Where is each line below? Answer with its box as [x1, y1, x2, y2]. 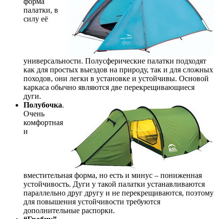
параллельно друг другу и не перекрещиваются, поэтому [23, 188, 214, 197]
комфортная [23, 118, 63, 127]
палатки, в [23, 5, 58, 14]
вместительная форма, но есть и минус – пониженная [23, 171, 202, 179]
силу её [23, 14, 48, 23]
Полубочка [23, 100, 62, 109]
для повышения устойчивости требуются [23, 197, 160, 206]
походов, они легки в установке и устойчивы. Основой [23, 74, 209, 83]
